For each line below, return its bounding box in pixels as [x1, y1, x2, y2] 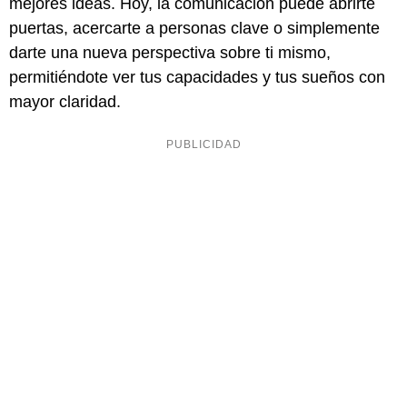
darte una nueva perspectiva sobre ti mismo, [9, 44, 331, 63]
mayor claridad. [9, 93, 121, 112]
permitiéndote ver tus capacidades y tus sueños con [9, 68, 385, 87]
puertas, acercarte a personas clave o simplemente [9, 19, 380, 38]
